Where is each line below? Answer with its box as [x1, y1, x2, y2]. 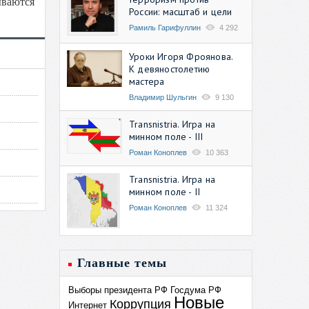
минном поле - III [129, 130, 203, 143]
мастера [129, 74, 165, 88]
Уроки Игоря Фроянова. [129, 50, 233, 63]
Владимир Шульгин [129, 92, 197, 101]
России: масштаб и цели [129, 5, 232, 18]
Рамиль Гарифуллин [129, 23, 201, 32]
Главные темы [77, 255, 167, 270]
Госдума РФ [170, 284, 221, 295]
